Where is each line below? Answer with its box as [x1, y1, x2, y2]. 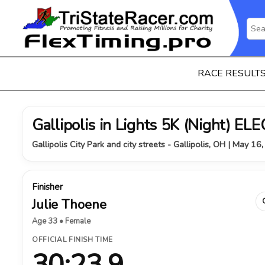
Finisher [32, 181, 63, 193]
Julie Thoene [32, 196, 106, 214]
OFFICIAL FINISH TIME [32, 235, 113, 244]
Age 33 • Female [32, 216, 91, 227]
